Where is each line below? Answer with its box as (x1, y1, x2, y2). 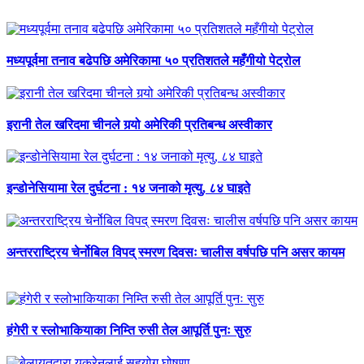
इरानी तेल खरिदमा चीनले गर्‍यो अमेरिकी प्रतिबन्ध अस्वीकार (6, 117, 272, 132)
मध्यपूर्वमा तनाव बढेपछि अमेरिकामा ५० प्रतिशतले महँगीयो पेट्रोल (6, 54, 301, 68)
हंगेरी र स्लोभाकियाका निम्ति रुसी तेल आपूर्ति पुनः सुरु (6, 323, 251, 338)
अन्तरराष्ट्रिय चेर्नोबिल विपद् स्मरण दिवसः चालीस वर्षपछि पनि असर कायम (6, 245, 344, 259)
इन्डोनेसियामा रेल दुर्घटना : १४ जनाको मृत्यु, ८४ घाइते (6, 181, 250, 196)
